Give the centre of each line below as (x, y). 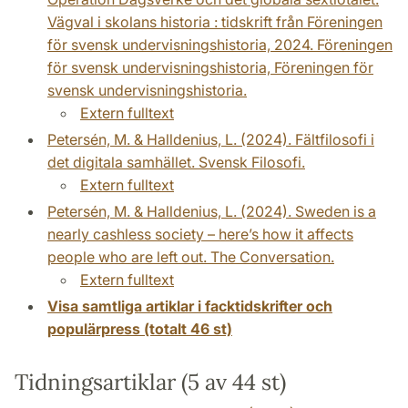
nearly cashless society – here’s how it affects (200, 235)
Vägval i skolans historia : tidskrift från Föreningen (215, 22)
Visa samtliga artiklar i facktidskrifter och (190, 306)
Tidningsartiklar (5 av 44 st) (150, 382)
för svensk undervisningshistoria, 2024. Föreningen (220, 45)
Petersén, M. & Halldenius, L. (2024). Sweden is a (212, 212)
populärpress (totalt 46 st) (140, 329)
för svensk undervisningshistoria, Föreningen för (210, 68)
